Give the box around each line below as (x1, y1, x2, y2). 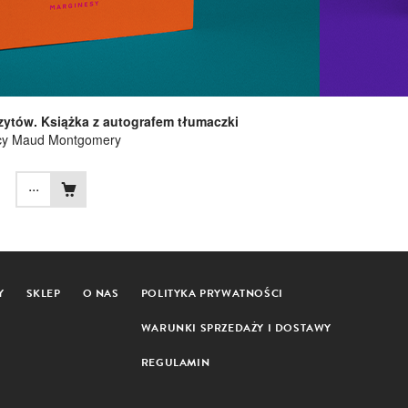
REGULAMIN (140, 353, 210, 371)
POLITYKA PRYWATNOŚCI (140, 284, 283, 301)
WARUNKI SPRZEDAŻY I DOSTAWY (140, 319, 331, 336)
